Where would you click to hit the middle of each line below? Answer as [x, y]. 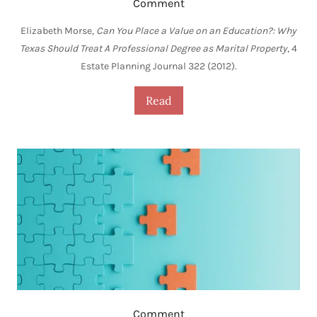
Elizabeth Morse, [58, 31]
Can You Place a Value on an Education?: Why [196, 31]
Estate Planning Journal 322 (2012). [158, 67]
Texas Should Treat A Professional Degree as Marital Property [154, 49]
